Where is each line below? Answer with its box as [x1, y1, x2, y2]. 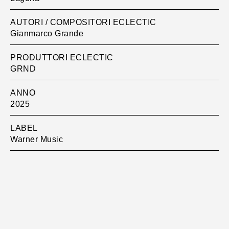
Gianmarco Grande [10, 29, 83, 38]
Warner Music [10, 134, 63, 144]
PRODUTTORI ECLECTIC [10, 53, 113, 62]
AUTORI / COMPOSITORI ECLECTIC [10, 17, 156, 27]
